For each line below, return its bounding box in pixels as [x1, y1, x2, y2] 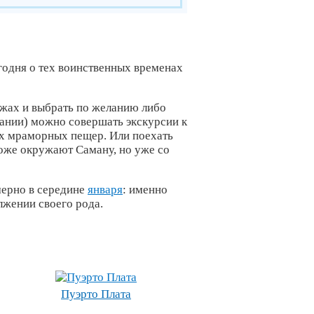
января [88, 183, 123, 196]
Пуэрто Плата [61, 287, 131, 301]
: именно [123, 183, 168, 196]
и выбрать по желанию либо [22, 101, 166, 114]
